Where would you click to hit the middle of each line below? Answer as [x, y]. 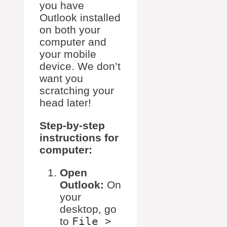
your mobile [68, 54]
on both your [70, 30]
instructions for [79, 138]
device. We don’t [80, 66]
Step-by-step [72, 126]
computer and [73, 42]
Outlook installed [80, 18]
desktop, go [88, 209]
